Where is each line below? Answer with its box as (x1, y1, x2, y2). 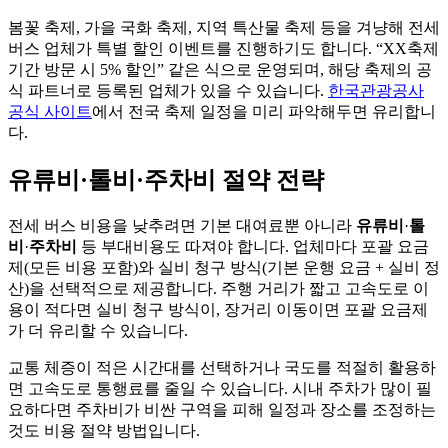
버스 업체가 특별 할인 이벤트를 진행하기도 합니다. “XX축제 (8, 40, 439, 58)
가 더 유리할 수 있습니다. (8, 321, 188, 339)
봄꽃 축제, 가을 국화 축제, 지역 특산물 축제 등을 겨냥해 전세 (8, 19, 440, 37)
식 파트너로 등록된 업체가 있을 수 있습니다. (8, 82, 328, 100)
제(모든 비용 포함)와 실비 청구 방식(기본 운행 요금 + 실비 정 (8, 258, 440, 276)
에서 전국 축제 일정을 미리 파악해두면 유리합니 (92, 103, 436, 121)
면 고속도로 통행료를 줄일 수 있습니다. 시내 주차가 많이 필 (8, 379, 432, 397)
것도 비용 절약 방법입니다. (8, 421, 200, 439)
